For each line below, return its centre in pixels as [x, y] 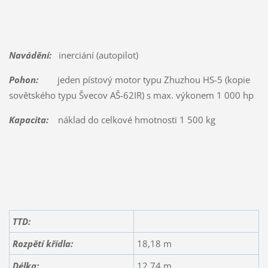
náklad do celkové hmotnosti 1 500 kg [132, 119]
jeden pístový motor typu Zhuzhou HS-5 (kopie [144, 79]
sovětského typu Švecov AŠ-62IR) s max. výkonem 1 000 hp [131, 95]
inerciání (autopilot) [95, 55]
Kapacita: [28, 119]
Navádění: [30, 55]
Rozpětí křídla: [42, 243]
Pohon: [23, 79]
